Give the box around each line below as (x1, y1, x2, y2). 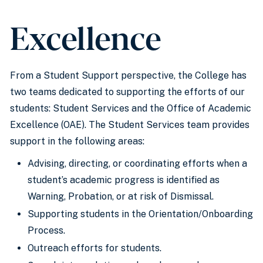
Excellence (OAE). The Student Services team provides (10, 119, 249, 130)
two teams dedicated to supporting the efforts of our (10, 86, 245, 97)
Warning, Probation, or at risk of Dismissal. (28, 191, 214, 202)
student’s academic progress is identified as (28, 174, 220, 186)
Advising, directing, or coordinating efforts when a (28, 158, 247, 169)
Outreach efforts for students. (28, 242, 161, 254)
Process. (28, 225, 65, 236)
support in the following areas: (10, 136, 144, 147)
